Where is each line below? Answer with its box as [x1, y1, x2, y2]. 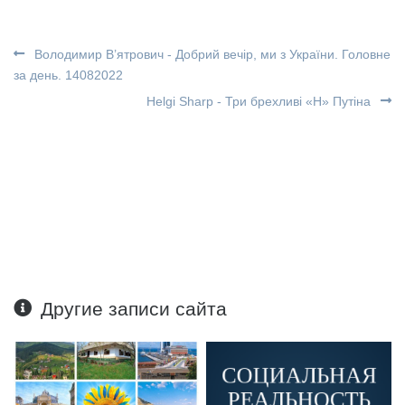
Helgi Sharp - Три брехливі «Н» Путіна [146, 93, 374, 108]
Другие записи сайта [41, 297, 228, 319]
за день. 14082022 [14, 67, 123, 82]
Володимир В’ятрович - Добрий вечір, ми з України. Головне [31, 46, 391, 61]
